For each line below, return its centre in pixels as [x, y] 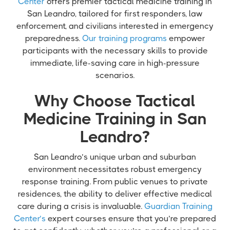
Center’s [30, 218]
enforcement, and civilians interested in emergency [115, 26]
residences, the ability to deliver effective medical [115, 194]
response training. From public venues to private [115, 181]
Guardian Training [178, 206]
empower [186, 38]
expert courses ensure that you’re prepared [131, 218]
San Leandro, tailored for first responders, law [115, 14]
